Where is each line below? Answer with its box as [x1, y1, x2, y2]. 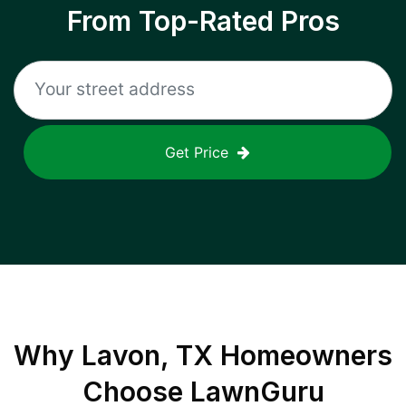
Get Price [165, 143, 228, 161]
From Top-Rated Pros [66, 5, 340, 37]
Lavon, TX [82, 339, 213, 372]
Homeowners [213, 339, 392, 372]
